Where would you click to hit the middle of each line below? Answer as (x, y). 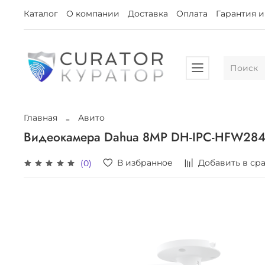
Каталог (41, 14)
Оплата (192, 14)
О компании (93, 14)
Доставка (148, 14)
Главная (41, 118)
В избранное (145, 163)
